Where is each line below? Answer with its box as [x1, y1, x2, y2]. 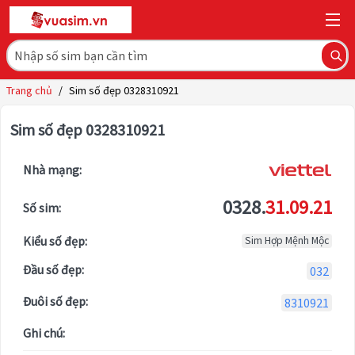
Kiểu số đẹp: [23, 233, 87, 250]
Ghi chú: [23, 325, 65, 342]
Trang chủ [6, 83, 52, 98]
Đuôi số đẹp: [23, 293, 88, 310]
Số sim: [23, 200, 61, 216]
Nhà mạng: [23, 162, 82, 178]
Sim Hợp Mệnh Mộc [245, 234, 329, 248]
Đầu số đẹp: [23, 261, 84, 278]
